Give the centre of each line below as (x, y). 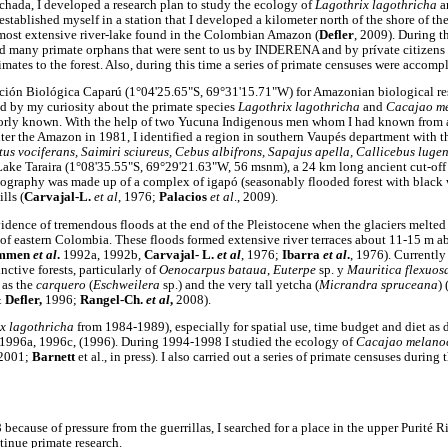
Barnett (55, 357)
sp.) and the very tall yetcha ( (239, 284)
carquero (61, 284)
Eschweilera (126, 284)
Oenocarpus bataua (213, 269)
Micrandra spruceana (378, 284)
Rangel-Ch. (113, 299)
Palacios (184, 197)
